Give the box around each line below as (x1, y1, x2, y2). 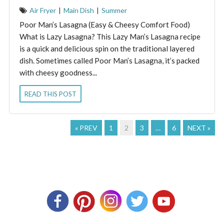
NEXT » (187, 123, 211, 132)
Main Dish (63, 5, 94, 14)
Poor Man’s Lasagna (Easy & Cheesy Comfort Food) (19, 19, 190, 29)
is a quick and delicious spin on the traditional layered (19, 43, 194, 53)
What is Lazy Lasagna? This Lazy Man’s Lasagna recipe (19, 31, 200, 41)
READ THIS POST (24, 89, 76, 98)
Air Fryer (29, 5, 56, 14)
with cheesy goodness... (19, 67, 97, 77)
